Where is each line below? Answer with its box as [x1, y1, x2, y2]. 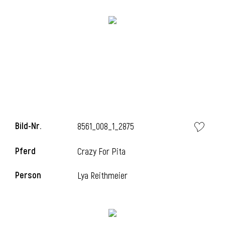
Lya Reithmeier [77, 170, 128, 182]
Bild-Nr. [15, 121, 41, 132]
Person [15, 170, 41, 181]
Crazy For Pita [77, 146, 126, 158]
